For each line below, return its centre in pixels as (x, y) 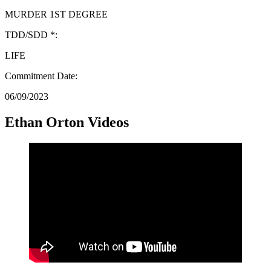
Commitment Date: (41, 76)
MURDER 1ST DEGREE (56, 14)
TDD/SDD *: (31, 34)
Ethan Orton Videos (67, 122)
